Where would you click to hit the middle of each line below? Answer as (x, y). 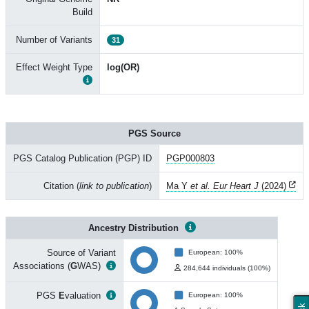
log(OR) (123, 67)
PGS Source (154, 133)
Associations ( (42, 266)
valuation (83, 296)
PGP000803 (190, 158)
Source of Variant (81, 253)
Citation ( (61, 186)
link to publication (114, 186)
